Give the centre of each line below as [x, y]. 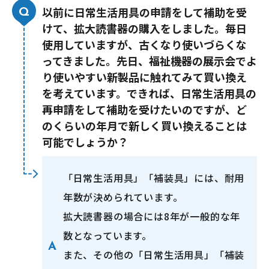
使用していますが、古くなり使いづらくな [144, 45]
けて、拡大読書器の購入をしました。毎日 [144, 29]
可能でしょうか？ [85, 142]
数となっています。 [107, 236]
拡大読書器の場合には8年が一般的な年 [152, 216]
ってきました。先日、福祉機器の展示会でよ [150, 61]
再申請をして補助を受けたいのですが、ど [144, 110]
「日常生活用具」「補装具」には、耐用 [154, 178]
